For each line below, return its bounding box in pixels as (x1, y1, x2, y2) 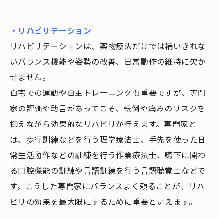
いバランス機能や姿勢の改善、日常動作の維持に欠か (10, 56, 206, 67)
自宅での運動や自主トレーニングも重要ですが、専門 (10, 87, 206, 98)
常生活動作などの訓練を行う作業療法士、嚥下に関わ (10, 149, 206, 161)
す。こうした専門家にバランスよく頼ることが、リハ (10, 181, 205, 192)
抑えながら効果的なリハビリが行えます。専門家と (10, 118, 197, 129)
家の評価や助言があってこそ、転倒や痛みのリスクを (10, 103, 206, 114)
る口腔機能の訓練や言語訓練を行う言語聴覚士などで (10, 165, 206, 176)
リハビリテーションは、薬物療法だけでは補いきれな (10, 40, 206, 52)
